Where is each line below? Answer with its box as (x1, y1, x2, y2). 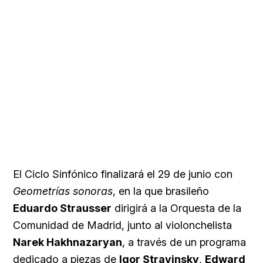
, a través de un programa (122, 235, 246, 248)
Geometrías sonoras (13, 184, 113, 197)
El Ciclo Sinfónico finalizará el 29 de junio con (13, 167, 232, 180)
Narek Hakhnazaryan (13, 235, 122, 248)
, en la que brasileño (113, 184, 209, 197)
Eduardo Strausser (13, 201, 112, 214)
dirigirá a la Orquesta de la (112, 201, 241, 214)
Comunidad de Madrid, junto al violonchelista (13, 218, 232, 231)
